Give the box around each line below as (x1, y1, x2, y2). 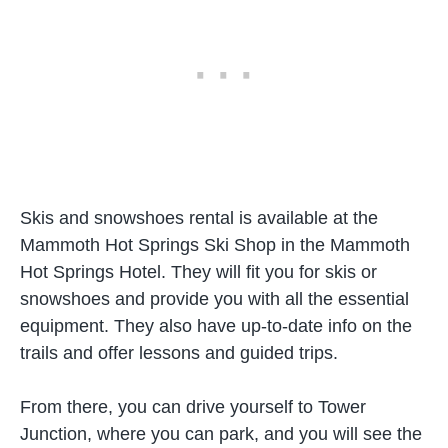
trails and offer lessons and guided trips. (20, 343, 338, 363)
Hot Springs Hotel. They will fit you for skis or (20, 262, 377, 282)
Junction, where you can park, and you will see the (20, 424, 422, 444)
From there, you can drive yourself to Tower (20, 397, 366, 417)
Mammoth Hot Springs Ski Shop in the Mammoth (20, 235, 410, 255)
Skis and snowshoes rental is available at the (20, 208, 378, 228)
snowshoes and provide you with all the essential (20, 289, 409, 309)
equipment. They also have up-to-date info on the (20, 316, 412, 336)
